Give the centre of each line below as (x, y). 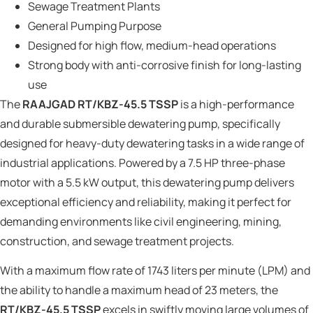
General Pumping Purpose (95, 26)
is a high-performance (236, 104)
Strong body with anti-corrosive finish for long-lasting (165, 65)
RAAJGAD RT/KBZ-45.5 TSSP (100, 104)
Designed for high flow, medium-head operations (152, 46)
